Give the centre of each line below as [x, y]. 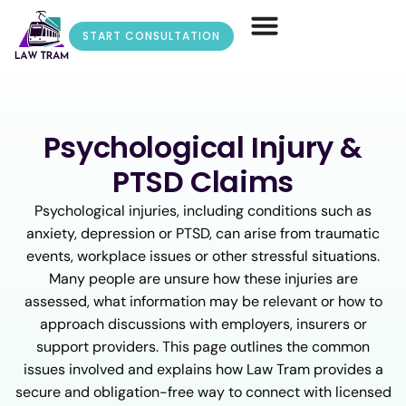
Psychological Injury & [203, 147]
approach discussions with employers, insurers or [203, 324]
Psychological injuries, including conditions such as [203, 211]
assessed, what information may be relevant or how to [203, 301]
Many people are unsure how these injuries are [203, 279]
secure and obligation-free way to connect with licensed [203, 392]
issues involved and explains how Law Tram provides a [203, 369]
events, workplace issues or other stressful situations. [203, 256]
